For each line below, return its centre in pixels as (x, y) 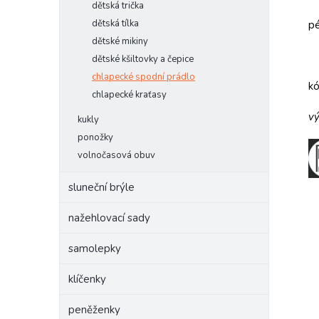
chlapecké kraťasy (129, 95)
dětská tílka (115, 23)
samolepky (95, 249)
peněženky (94, 310)
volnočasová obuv (116, 155)
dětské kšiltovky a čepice (143, 59)
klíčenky (87, 279)
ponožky (95, 137)
